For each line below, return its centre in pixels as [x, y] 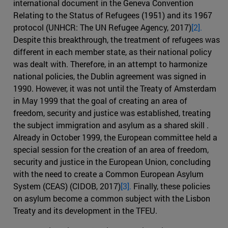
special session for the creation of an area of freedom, [111, 149]
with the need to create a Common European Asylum [108, 174]
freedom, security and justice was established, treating [112, 112]
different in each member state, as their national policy [112, 51]
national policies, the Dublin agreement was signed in [110, 76]
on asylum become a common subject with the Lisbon [112, 198]
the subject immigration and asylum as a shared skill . [111, 125]
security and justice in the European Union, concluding [112, 161]
